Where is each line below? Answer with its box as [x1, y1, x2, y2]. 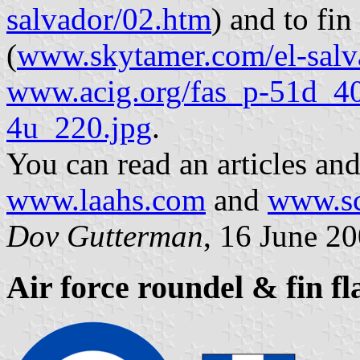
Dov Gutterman [6, 218, 203, 253]
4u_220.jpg [6, 109, 152, 145]
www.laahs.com [6, 182, 206, 217]
